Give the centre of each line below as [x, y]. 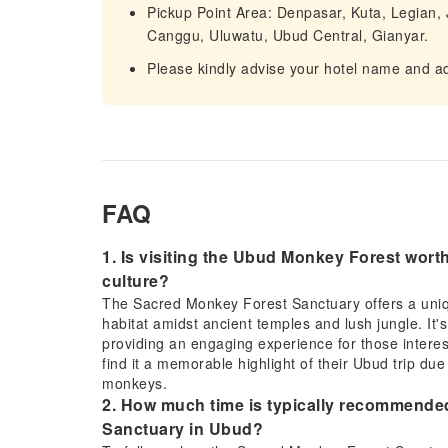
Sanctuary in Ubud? [182, 428]
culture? [135, 280]
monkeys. [134, 383]
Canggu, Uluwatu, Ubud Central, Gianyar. [288, 35]
